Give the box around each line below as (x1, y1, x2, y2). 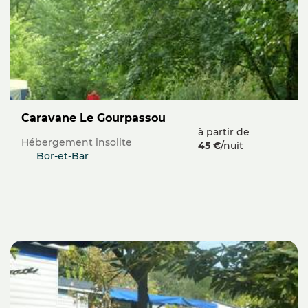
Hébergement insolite (21, 136, 132, 149)
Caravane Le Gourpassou (30, 111, 166, 125)
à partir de (198, 126, 250, 139)
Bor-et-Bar (36, 150, 89, 163)
